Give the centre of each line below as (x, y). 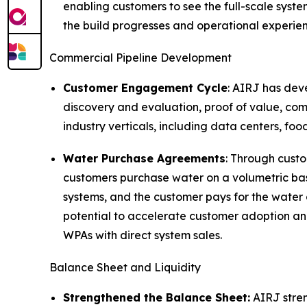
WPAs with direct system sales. (143, 235)
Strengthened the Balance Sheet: (157, 298)
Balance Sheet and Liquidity (125, 268)
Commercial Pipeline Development (140, 57)
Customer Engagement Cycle (145, 87)
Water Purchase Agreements (144, 159)
